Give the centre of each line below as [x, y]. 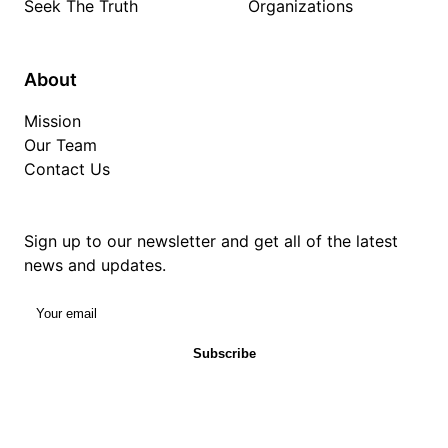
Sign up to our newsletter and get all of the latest [211, 241]
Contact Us [67, 169]
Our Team [60, 145]
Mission [52, 121]
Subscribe [224, 353]
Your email [63, 304]
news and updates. [95, 265]
